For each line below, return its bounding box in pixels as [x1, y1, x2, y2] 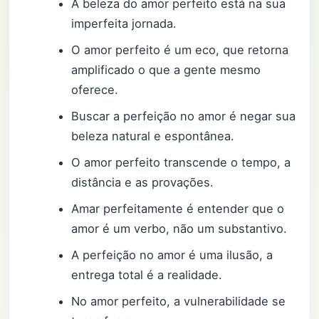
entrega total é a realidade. [71, 268, 223, 283]
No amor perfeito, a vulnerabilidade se [71, 294, 286, 309]
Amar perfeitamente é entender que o [71, 202, 285, 216]
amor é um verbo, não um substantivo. [71, 221, 288, 236]
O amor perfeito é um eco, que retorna [71, 43, 289, 58]
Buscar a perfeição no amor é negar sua [71, 109, 296, 124]
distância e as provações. [71, 175, 214, 190]
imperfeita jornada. [71, 16, 177, 31]
